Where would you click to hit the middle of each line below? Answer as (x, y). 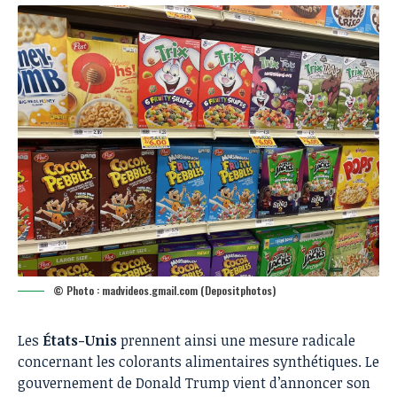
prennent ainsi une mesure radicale (236, 340)
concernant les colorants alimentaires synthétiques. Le (198, 362)
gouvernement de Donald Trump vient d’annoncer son (194, 383)
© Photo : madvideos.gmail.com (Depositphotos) (164, 290)
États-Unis (80, 340)
